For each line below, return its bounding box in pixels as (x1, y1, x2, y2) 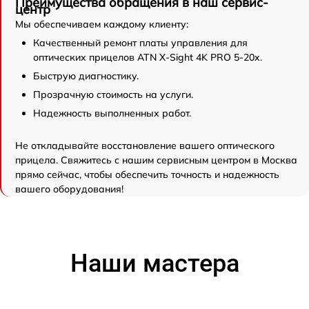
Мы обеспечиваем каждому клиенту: (15, 17, 188, 30)
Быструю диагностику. (33, 69, 139, 82)
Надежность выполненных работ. (33, 106, 191, 119)
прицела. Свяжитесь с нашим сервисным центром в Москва (15, 153, 297, 166)
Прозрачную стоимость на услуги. (33, 88, 193, 101)
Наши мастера (70, 248, 239, 278)
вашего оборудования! (15, 182, 123, 195)
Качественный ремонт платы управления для (33, 36, 248, 49)
